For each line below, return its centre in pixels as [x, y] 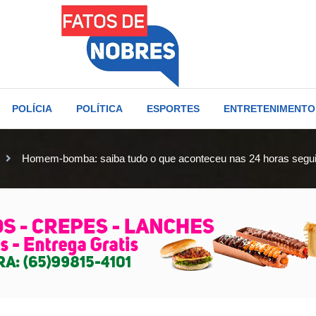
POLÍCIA [32, 108]
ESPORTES [174, 108]
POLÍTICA [100, 108]
